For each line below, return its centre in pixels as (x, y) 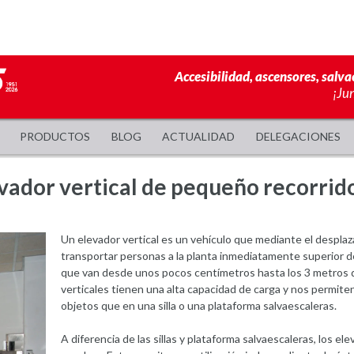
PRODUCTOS (55, 136)
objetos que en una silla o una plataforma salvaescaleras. (198, 305)
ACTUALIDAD (199, 136)
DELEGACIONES (299, 136)
